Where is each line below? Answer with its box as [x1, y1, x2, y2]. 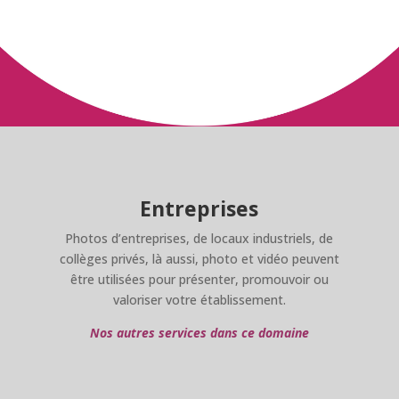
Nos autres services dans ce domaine [89, 323, 309, 341]
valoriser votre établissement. [112, 290, 286, 308]
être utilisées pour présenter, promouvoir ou [69, 270, 329, 288]
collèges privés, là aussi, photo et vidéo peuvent [59, 249, 339, 267]
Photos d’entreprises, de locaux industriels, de [65, 229, 334, 247]
